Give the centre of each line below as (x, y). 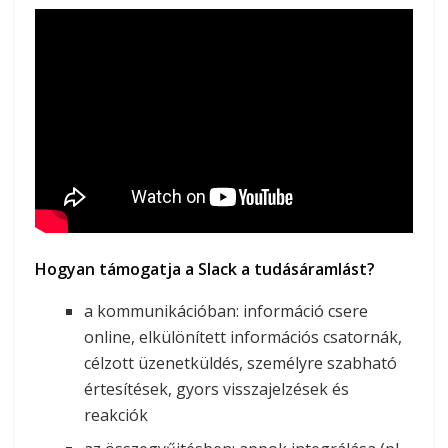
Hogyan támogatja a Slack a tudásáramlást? (205, 269)
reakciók (116, 415)
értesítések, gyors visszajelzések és (217, 389)
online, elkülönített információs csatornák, (243, 337)
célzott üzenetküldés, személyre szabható (241, 363)
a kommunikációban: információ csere (226, 311)
